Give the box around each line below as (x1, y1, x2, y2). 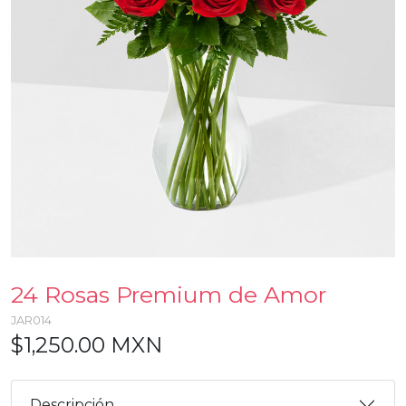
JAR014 (11, 314, 52, 328)
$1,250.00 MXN (11, 332, 162, 359)
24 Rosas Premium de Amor (11, 281, 326, 309)
